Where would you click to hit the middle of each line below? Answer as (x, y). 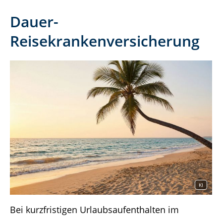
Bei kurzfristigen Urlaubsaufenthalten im (94, 210)
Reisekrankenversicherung (105, 41)
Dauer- (34, 21)
